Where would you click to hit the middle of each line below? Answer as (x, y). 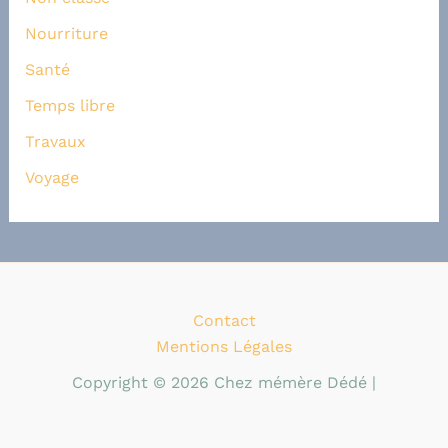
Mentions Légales (224, 347)
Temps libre (69, 106)
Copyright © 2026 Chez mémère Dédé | (224, 383)
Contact (224, 321)
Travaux (55, 142)
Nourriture (66, 34)
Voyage (51, 178)
